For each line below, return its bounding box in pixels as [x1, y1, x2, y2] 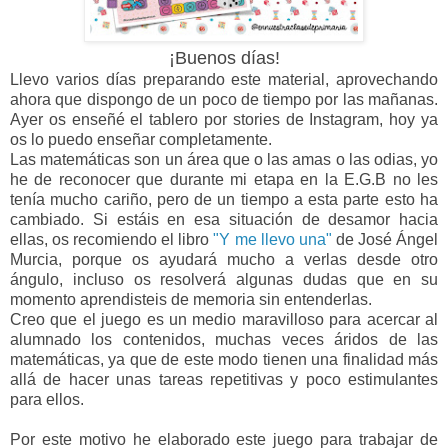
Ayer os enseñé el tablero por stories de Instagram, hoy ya [10, 111, 438, 129]
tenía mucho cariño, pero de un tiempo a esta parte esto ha [10, 191, 438, 209]
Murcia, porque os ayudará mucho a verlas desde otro [10, 251, 438, 269]
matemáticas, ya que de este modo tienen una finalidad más [10, 351, 438, 369]
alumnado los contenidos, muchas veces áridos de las [10, 331, 438, 349]
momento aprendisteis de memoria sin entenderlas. [10, 291, 376, 309]
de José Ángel [331, 231, 439, 249]
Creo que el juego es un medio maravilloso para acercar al [10, 311, 438, 329]
